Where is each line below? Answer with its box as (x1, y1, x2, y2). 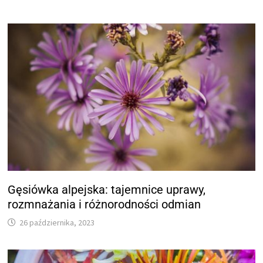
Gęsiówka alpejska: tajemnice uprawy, (8, 182, 206, 197)
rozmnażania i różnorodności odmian (8, 197, 201, 211)
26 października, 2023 (19, 217, 95, 228)
